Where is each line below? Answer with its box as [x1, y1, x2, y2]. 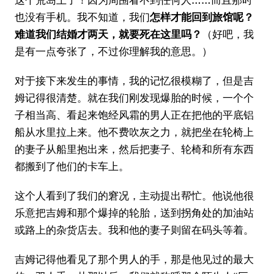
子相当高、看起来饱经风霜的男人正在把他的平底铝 [15, 108, 254, 121]
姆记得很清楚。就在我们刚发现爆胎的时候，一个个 [15, 91, 254, 104]
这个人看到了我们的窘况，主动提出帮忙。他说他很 [15, 189, 254, 202]
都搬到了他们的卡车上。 [15, 160, 129, 172]
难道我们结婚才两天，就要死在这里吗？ [15, 28, 202, 40]
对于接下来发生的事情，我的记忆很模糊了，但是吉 [15, 74, 254, 87]
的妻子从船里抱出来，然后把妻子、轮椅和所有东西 [15, 143, 254, 155]
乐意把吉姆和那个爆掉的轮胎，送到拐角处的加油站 [15, 206, 254, 219]
